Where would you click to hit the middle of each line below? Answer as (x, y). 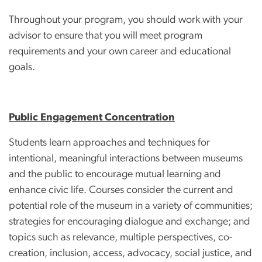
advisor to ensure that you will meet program (106, 35)
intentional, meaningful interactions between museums (126, 158)
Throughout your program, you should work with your (126, 20)
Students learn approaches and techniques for (109, 142)
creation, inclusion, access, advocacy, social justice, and (130, 253)
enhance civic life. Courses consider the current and (121, 190)
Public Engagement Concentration (92, 117)
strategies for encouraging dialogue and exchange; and (130, 221)
